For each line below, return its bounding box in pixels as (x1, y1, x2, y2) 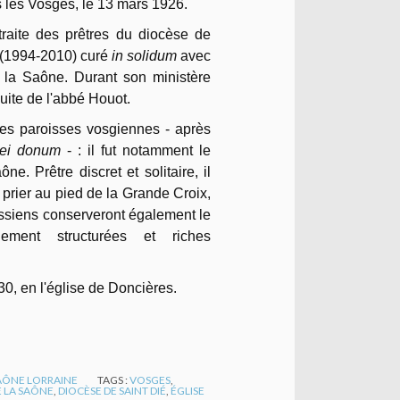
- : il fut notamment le (61, 142, 211, 158)
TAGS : (97, 372, 130, 387)
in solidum (111, 47, 177, 63)
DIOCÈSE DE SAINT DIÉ (58, 383, 166, 397)
